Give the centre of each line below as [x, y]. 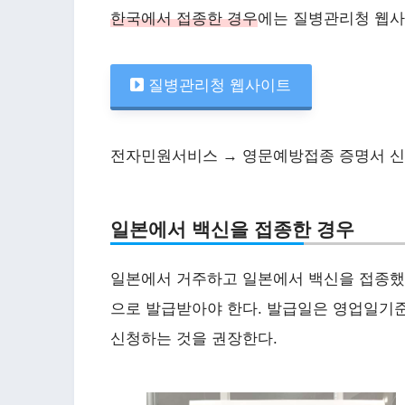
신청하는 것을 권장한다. [194, 338]
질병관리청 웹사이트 [220, 85]
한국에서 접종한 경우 [184, 18]
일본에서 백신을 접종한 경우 [232, 230]
